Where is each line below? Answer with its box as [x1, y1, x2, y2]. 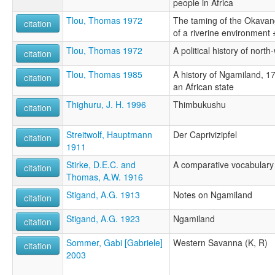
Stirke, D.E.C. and [66, 158, 136, 171]
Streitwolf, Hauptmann [66, 128, 152, 141]
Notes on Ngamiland [173, 188, 252, 201]
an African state [173, 80, 234, 93]
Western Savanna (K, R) [173, 236, 268, 249]
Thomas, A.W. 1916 [66, 170, 143, 183]
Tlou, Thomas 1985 [66, 68, 142, 80]
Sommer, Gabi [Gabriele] [66, 236, 163, 249]
